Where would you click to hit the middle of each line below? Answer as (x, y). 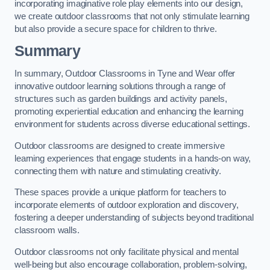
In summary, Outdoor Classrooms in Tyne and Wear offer (125, 73)
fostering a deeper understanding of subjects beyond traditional (134, 218)
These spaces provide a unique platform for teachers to (121, 193)
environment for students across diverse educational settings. (133, 124)
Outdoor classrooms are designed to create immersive (120, 146)
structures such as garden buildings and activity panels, (121, 99)
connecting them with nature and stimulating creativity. (118, 171)
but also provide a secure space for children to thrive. (116, 29)
